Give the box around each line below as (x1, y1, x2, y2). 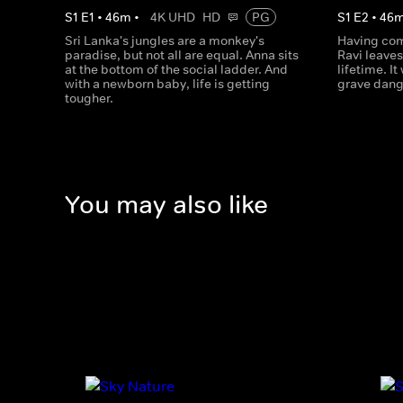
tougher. (65, 90, 113, 106)
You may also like (65, 189, 268, 221)
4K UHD (150, 9, 195, 25)
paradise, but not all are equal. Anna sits (65, 47, 299, 63)
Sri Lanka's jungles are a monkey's (65, 32, 264, 49)
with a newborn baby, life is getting (65, 76, 270, 92)
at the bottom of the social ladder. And (65, 61, 288, 77)
